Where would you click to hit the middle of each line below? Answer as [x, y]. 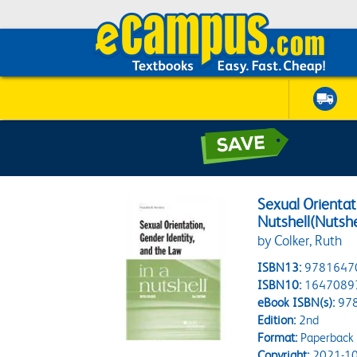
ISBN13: [280, 267]
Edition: [277, 320]
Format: [278, 337]
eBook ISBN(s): [296, 302]
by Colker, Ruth [300, 241]
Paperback [326, 337]
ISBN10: [280, 285]
